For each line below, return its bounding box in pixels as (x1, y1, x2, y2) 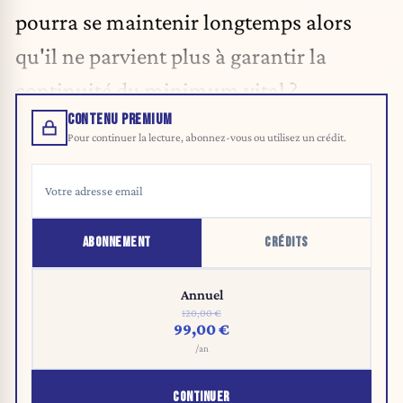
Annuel (180, 287, 223, 303)
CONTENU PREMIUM (67, 111, 173, 130)
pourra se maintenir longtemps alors (15, 8, 352, 34)
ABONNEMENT (82, 234, 151, 252)
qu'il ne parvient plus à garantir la (15, 42, 327, 68)
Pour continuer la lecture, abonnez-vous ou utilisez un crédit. (67, 130, 346, 145)
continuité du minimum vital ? (15, 76, 298, 103)
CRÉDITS (264, 234, 309, 252)
